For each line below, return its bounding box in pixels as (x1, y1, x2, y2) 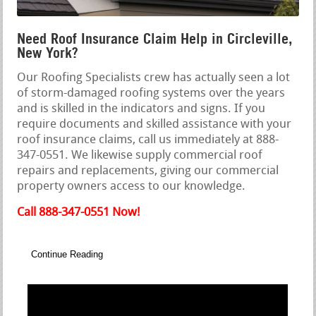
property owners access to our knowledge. (17, 181, 246, 193)
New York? (17, 44, 79, 62)
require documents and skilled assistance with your (17, 119, 292, 131)
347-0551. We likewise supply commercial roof (17, 150, 263, 162)
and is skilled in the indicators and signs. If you (17, 103, 266, 116)
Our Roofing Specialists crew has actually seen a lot (17, 72, 291, 85)
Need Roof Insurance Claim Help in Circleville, (17, 30, 293, 48)
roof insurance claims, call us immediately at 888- (17, 134, 279, 147)
